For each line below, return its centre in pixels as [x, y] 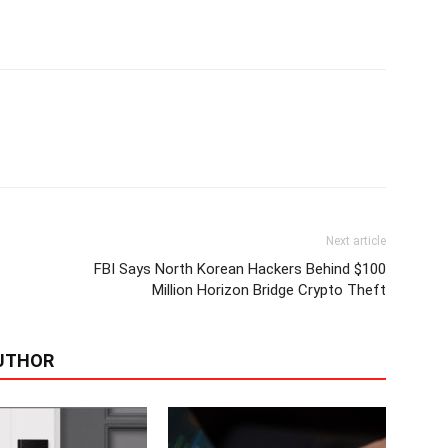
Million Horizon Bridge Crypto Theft [269, 290]
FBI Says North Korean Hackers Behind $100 [240, 269]
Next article [356, 241]
